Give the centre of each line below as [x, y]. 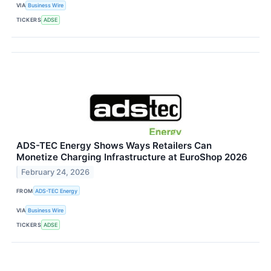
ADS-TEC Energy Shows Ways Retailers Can [114, 146]
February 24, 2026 [56, 172]
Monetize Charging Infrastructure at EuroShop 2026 [132, 157]
